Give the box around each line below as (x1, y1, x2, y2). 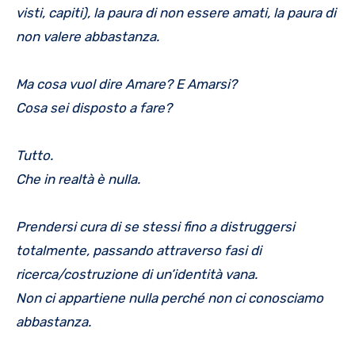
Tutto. (16, 147, 53, 163)
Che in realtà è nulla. (16, 170, 140, 187)
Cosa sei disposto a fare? (16, 99, 172, 116)
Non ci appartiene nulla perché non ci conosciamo (16, 289, 323, 306)
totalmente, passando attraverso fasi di (16, 242, 261, 258)
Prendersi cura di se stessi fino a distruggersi (16, 218, 295, 235)
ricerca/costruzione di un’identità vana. (16, 265, 258, 282)
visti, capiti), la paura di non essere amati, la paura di (16, 4, 336, 21)
